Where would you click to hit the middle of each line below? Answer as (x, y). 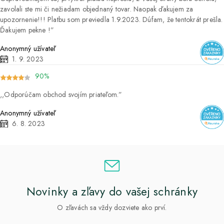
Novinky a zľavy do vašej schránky (112, 191)
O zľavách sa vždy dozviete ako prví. (112, 207)
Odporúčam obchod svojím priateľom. (61, 94)
